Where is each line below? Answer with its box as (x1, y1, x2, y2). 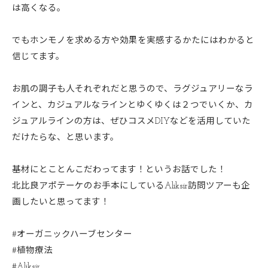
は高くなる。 (12, 4, 66, 13)
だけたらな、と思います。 (12, 133, 119, 142)
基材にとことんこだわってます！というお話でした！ (12, 166, 226, 175)
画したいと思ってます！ (12, 198, 109, 207)
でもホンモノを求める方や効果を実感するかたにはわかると (12, 36, 254, 45)
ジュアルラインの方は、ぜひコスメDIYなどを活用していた (12, 117, 251, 126)
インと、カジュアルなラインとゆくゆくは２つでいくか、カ (12, 101, 253, 110)
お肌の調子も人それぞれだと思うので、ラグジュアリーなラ (12, 85, 253, 94)
